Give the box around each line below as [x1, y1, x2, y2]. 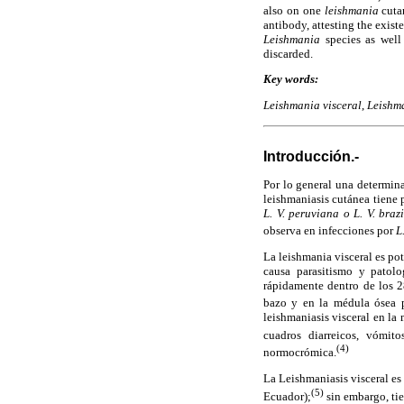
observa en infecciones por [263, 223, 396, 237]
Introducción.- [263, 149, 359, 165]
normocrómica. [263, 345, 336, 360]
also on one [263, 3, 325, 17]
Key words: [263, 73, 318, 87]
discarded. [263, 46, 313, 60]
